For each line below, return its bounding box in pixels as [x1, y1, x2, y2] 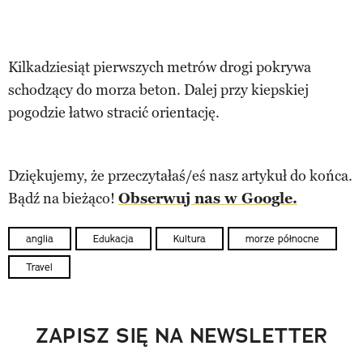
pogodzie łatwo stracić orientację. [8, 103, 220, 122]
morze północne [246, 232, 319, 245]
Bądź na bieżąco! [8, 189, 118, 207]
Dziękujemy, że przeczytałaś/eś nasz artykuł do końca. [8, 166, 352, 185]
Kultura [173, 232, 206, 245]
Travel [26, 261, 53, 274]
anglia [26, 232, 53, 245]
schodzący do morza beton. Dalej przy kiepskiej [8, 80, 309, 99]
